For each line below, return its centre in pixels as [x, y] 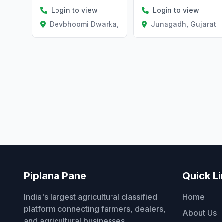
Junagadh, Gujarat [184, 24]
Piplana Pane [55, 176]
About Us [199, 212]
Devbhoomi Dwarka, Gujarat [98, 24]
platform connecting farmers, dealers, [95, 208]
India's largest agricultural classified [90, 196]
